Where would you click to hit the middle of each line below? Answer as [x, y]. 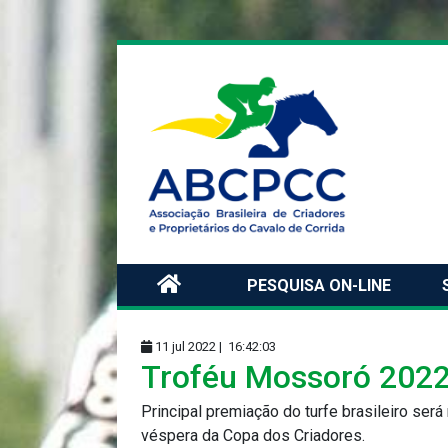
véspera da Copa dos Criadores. [253, 435]
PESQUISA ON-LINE [319, 285]
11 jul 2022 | [188, 346]
